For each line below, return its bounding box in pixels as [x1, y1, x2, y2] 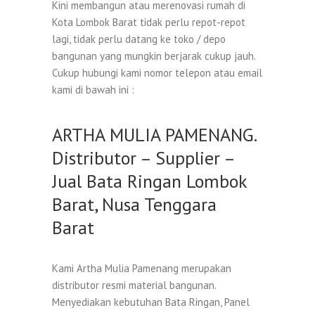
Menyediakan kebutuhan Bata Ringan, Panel [52, 295, 250, 309]
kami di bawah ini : [52, 83, 134, 97]
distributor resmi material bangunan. [52, 278, 216, 292]
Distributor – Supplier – [52, 146, 234, 170]
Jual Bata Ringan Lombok [52, 169, 247, 193]
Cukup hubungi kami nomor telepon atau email [52, 66, 262, 80]
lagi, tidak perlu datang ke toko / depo [52, 32, 226, 46]
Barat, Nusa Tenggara [52, 193, 217, 217]
